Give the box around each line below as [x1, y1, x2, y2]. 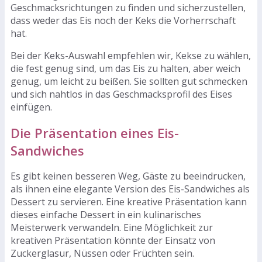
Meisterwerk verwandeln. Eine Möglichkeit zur [11, 221, 213, 235]
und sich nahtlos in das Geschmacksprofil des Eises [11, 87, 232, 101]
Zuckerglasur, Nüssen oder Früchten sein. [11, 247, 194, 260]
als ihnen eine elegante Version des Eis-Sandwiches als [11, 182, 250, 196]
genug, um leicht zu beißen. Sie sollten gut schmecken [11, 74, 247, 88]
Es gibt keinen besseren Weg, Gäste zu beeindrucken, [11, 170, 246, 183]
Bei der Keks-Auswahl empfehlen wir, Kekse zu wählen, [11, 49, 251, 62]
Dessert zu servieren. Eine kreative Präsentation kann [11, 195, 247, 209]
